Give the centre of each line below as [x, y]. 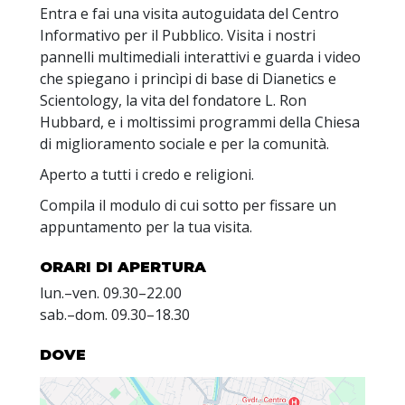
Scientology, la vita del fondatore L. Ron [173, 100]
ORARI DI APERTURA [123, 267]
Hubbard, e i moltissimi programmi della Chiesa [200, 122]
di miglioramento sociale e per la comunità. [184, 143]
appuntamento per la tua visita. [146, 226]
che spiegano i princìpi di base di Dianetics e [188, 78]
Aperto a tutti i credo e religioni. [147, 174]
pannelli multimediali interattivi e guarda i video [200, 57]
